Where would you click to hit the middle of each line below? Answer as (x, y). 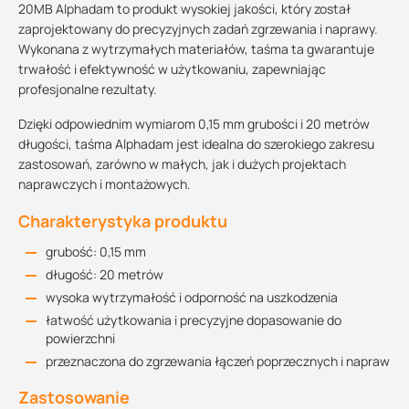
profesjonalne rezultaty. (88, 89)
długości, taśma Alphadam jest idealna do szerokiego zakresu (196, 144)
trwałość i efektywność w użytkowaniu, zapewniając (172, 69)
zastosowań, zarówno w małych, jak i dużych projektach (182, 164)
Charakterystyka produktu (123, 221)
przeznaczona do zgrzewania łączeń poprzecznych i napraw (218, 361)
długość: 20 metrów (105, 274)
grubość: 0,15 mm (96, 252)
